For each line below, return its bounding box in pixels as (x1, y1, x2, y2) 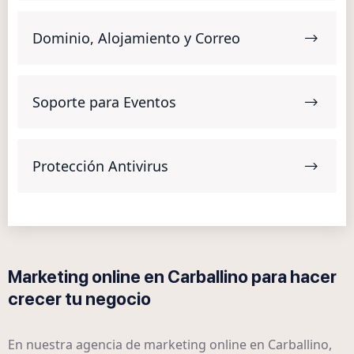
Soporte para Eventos (32, 92, 176, 112)
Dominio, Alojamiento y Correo (32, 28, 240, 48)
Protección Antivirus (32, 156, 168, 176)
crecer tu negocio (8, 288, 151, 310)
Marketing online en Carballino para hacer (8, 266, 337, 288)
